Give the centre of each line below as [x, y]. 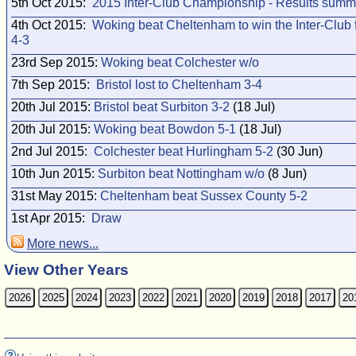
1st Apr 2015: [51, 218]
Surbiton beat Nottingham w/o [181, 174]
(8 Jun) [286, 174]
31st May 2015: [56, 196]
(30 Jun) [298, 151]
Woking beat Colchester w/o [180, 62]
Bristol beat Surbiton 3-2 [162, 107]
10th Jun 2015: [54, 174]
